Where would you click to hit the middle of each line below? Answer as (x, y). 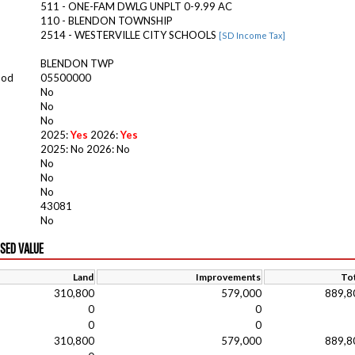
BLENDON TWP (77, 63)
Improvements (228, 277)
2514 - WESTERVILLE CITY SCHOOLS (130, 35)
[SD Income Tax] (252, 35)
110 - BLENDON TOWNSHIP (107, 21)
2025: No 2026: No (85, 149)
